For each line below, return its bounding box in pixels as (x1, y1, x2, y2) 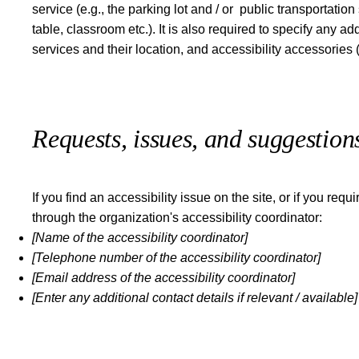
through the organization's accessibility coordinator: (32, 211, 323, 225)
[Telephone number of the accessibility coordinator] (32, 251, 321, 265)
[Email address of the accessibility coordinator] (32, 271, 296, 285)
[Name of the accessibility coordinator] (32, 231, 248, 245)
